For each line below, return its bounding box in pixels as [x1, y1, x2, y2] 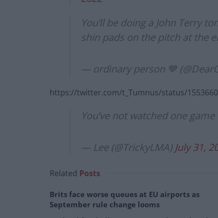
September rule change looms [50, 200, 160, 210]
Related [50, 168, 77, 179]
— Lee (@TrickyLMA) [81, 141, 175, 154]
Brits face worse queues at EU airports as [50, 189, 200, 200]
